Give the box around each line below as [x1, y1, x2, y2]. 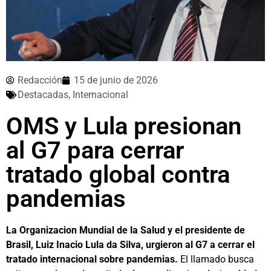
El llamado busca [178, 253, 254, 266]
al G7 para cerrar [6, 136, 184, 165]
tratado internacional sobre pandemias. [6, 253, 178, 266]
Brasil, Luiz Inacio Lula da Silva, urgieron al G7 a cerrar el [6, 239, 255, 251]
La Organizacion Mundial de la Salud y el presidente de [6, 224, 245, 237]
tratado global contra [6, 160, 230, 189]
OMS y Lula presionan [6, 112, 241, 141]
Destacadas [18, 89, 68, 101]
